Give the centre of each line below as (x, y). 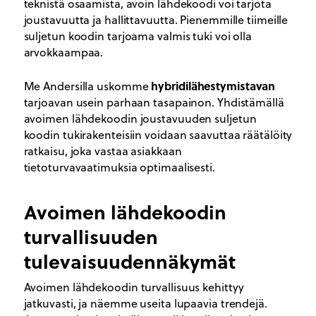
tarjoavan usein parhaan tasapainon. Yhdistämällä (154, 102)
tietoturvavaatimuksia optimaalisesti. (119, 167)
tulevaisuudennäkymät (129, 261)
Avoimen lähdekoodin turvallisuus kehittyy (134, 287)
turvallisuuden (91, 236)
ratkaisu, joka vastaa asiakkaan (103, 151)
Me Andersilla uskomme (87, 86)
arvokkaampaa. (63, 52)
